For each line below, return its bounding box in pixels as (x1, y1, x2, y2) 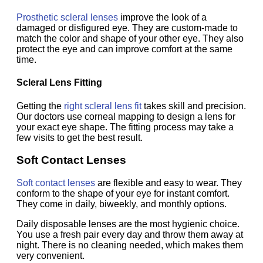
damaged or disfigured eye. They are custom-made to (16, 23, 238, 33)
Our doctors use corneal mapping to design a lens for (16, 111, 235, 122)
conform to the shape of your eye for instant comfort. (16, 188, 230, 199)
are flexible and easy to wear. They (95, 178, 242, 188)
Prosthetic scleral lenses (16, 12, 118, 23)
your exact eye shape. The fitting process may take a (16, 122, 234, 132)
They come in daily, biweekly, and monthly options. (16, 199, 227, 210)
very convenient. (16, 251, 85, 261)
